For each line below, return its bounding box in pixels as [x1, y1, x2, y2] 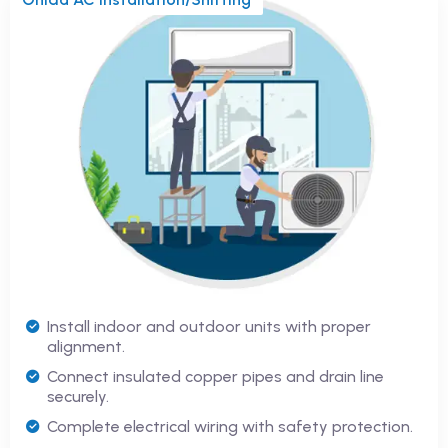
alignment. [47, 336, 125, 356]
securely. [47, 386, 109, 406]
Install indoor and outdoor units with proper [47, 316, 371, 336]
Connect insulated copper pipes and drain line [47, 366, 384, 386]
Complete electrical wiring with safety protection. [47, 416, 413, 436]
